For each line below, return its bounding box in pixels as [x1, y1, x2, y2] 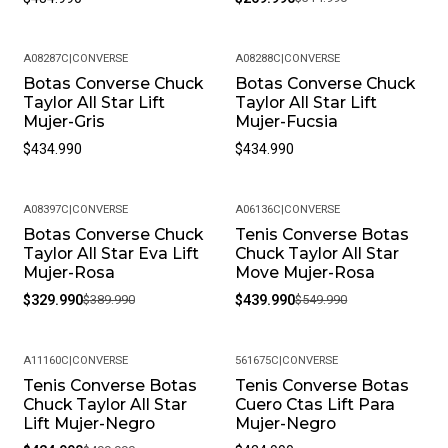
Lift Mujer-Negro [22, 414, 155, 434]
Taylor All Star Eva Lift [22, 244, 199, 264]
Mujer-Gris [22, 112, 105, 132]
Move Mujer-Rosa [235, 263, 376, 283]
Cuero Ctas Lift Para [235, 395, 396, 415]
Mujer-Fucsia [235, 112, 339, 132]
